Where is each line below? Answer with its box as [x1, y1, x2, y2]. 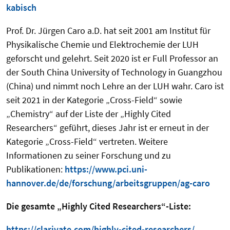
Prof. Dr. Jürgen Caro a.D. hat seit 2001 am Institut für [6, 24, 210, 36]
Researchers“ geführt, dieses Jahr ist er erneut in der [6, 121, 209, 133]
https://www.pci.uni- [65, 163, 147, 175]
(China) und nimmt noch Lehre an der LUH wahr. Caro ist [6, 80, 224, 92]
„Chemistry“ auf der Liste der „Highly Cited [6, 107, 171, 120]
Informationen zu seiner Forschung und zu [6, 149, 171, 161]
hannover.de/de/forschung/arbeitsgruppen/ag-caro [6, 177, 210, 189]
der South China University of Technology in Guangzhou [6, 66, 222, 78]
